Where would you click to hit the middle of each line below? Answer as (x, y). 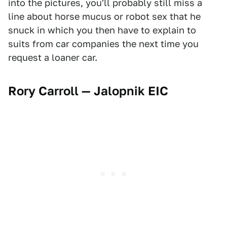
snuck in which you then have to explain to (102, 30)
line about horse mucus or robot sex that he (104, 17)
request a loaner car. (53, 58)
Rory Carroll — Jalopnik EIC (88, 91)
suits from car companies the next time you (103, 44)
